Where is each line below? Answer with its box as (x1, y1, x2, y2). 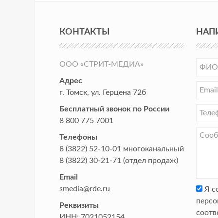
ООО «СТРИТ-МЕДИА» (59, 60, 144, 68)
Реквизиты (59, 201, 99, 209)
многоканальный (121, 145, 184, 153)
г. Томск (59, 88, 87, 96)
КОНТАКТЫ (59, 27, 110, 36)
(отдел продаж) (121, 156, 178, 164)
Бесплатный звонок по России (59, 105, 169, 113)
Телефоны (59, 133, 97, 141)
